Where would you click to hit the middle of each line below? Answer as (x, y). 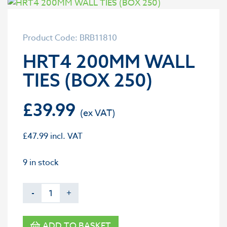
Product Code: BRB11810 (70, 38)
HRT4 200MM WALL (109, 61)
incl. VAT (65, 136)
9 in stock (41, 163)
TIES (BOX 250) (88, 80)
